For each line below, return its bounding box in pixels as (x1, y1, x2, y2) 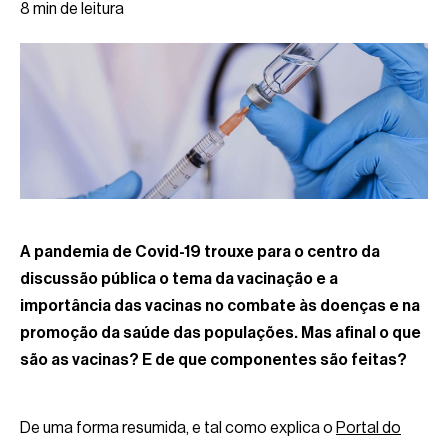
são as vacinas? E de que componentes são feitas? (20, 351, 407, 368)
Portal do (336, 419, 401, 436)
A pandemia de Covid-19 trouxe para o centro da (20, 243, 380, 260)
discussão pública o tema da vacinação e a (20, 270, 338, 287)
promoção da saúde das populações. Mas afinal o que (20, 324, 421, 341)
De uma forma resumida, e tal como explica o (20, 419, 336, 436)
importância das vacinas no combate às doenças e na (20, 297, 420, 314)
